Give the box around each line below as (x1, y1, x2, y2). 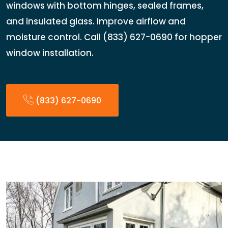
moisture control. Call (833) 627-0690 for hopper (6, 31, 222, 43)
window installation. (6, 47, 94, 59)
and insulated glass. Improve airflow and (6, 15, 186, 27)
